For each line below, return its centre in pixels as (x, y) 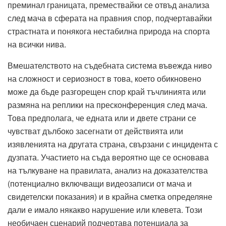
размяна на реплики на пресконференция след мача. (107, 104)
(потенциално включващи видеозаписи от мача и (100, 183)
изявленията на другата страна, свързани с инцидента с (113, 144)
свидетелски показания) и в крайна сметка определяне (110, 196)
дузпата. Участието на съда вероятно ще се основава (108, 157)
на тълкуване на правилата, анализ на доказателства (108, 170)
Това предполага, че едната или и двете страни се (102, 118)
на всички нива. (37, 44)
